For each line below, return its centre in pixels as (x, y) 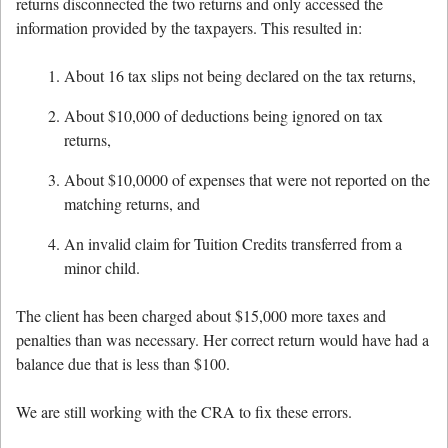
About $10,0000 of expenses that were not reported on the (247, 180)
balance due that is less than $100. (123, 364)
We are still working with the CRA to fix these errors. (184, 412)
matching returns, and (132, 204)
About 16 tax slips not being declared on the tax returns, (240, 76)
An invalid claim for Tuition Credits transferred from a (233, 244)
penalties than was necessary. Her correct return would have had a (222, 340)
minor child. (102, 268)
